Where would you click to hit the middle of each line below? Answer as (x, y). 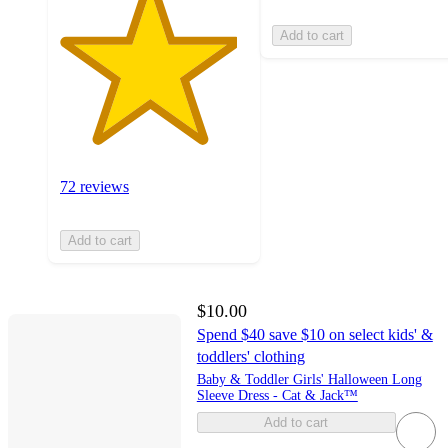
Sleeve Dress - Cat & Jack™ (277, 396)
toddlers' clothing (250, 357)
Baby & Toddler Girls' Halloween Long (309, 380)
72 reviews (94, 187)
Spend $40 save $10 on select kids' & (314, 335)
